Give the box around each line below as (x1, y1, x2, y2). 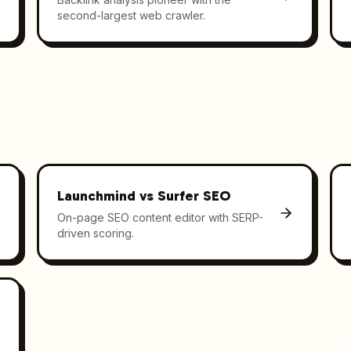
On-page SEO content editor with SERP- (57, 210, 264, 224)
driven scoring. (57, 226, 135, 240)
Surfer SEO (157, 186, 231, 204)
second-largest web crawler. (57, 8, 206, 22)
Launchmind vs (57, 186, 158, 204)
